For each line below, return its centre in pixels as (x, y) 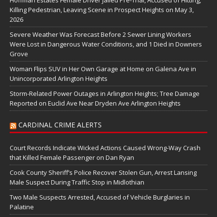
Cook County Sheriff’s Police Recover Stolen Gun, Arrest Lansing (103, 173)
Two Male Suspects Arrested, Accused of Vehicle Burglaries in (100, 197)
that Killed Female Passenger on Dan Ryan (72, 158)
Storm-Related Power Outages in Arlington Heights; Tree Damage (105, 94)
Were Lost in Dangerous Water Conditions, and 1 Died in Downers (106, 44)
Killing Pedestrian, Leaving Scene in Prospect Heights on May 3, (102, 10)
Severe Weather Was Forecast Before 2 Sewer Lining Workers (101, 35)
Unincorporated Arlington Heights (59, 79)
